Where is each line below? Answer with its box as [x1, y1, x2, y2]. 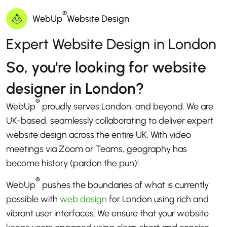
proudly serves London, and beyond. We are [40, 101, 213, 112]
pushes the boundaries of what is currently [40, 179, 209, 191]
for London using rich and [107, 194, 209, 205]
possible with [6, 194, 60, 205]
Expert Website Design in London [6, 35, 216, 53]
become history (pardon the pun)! [6, 158, 139, 169]
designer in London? [6, 79, 144, 98]
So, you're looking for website [6, 58, 206, 77]
